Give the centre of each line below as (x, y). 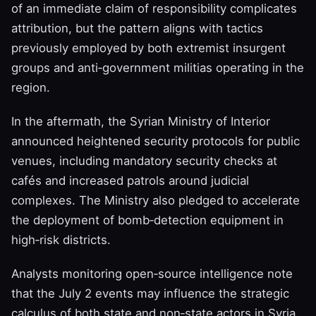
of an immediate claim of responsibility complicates (154, 9)
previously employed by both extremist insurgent (148, 48)
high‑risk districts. (61, 240)
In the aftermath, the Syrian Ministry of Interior (141, 122)
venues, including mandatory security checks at (144, 161)
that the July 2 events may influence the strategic (150, 294)
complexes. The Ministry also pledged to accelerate (156, 201)
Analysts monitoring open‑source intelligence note (152, 274)
